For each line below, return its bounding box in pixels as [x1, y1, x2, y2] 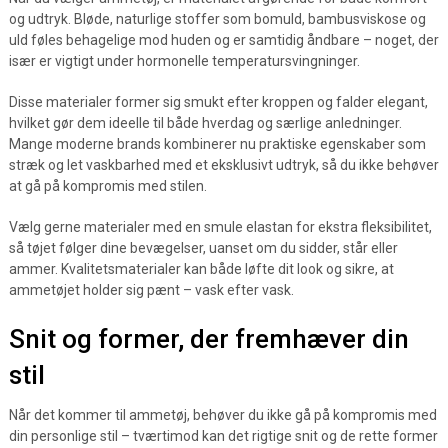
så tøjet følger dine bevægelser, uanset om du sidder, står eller [8, 240, 398, 256]
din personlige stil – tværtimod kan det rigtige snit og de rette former [8, 428, 438, 444]
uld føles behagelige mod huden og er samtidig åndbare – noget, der [8, 32, 439, 48]
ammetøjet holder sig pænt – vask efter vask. [8, 282, 294, 298]
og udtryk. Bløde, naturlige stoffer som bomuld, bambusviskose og [8, 11, 426, 27]
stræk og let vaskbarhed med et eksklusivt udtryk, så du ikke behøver [8, 157, 439, 173]
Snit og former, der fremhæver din [8, 324, 409, 354]
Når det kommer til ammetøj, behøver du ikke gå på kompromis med [8, 407, 437, 423]
